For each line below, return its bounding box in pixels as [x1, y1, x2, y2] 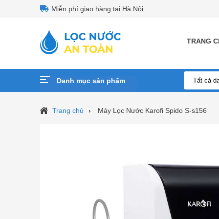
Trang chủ [50, 107, 84, 114]
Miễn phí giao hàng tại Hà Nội [51, 5, 143, 13]
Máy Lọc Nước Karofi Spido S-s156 [98, 107, 207, 114]
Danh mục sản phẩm [57, 77, 125, 85]
